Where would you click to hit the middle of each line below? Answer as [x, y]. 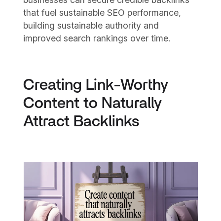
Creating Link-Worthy [96, 85]
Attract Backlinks [81, 122]
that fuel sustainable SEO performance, [102, 13]
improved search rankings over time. [97, 38]
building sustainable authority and [91, 26]
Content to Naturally [93, 104]
